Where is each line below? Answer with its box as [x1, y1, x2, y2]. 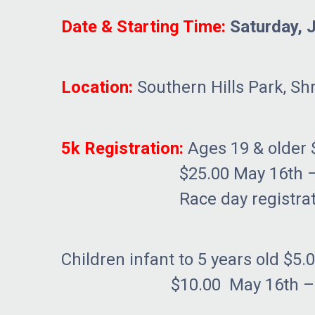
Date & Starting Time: [61, 17, 226, 37]
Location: [61, 77, 133, 98]
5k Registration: [61, 138, 184, 158]
